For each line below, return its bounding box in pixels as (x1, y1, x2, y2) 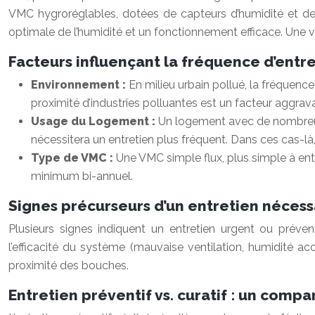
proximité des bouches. (8, 259, 129, 272)
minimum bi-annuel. (31, 169, 133, 183)
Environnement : (31, 78, 129, 91)
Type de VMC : (31, 151, 116, 165)
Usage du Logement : (31, 115, 158, 128)
